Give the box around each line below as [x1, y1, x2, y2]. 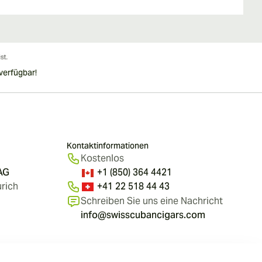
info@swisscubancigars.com [81, 209, 205, 222]
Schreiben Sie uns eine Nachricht [81, 195, 223, 208]
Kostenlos [81, 152, 124, 165]
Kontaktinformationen [67, 140, 149, 151]
